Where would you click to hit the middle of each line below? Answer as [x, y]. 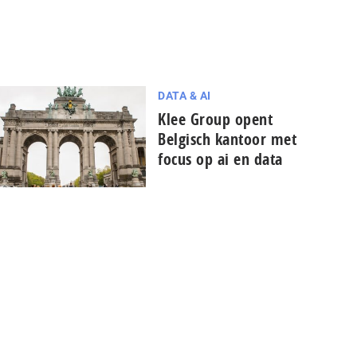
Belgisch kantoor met [228, 139]
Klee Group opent [216, 119]
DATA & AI [184, 96]
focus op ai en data [220, 159]
